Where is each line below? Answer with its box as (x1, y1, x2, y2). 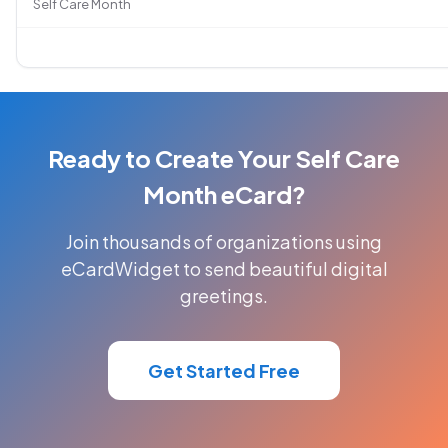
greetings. (180, 284, 268, 308)
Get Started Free (148, 359, 300, 383)
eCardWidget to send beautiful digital (60, 257, 388, 281)
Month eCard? (142, 179, 306, 210)
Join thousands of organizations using (66, 230, 382, 254)
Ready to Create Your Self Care (48, 143, 400, 174)
